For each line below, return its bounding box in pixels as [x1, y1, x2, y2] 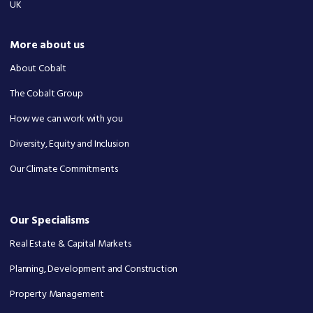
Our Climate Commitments [10, 161, 118, 178]
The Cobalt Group [10, 85, 83, 102]
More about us [10, 36, 85, 54]
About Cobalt [10, 60, 67, 77]
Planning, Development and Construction [10, 261, 178, 277]
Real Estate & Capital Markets [10, 235, 131, 252]
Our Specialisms [10, 211, 89, 230]
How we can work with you [10, 111, 123, 127]
